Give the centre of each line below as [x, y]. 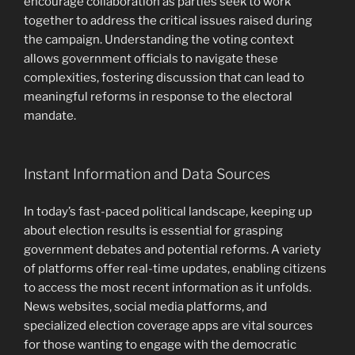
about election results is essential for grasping [153, 230]
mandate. [50, 115]
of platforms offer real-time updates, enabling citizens [175, 268]
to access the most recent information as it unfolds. [168, 287]
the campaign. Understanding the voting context [159, 39]
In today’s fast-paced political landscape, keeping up [168, 211]
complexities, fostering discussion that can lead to [164, 77]
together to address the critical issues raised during [168, 20]
